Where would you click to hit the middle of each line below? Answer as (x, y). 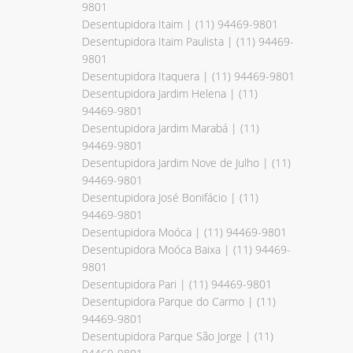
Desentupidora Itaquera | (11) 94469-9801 (188, 76)
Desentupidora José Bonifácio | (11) (170, 197)
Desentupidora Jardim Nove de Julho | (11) (186, 162)
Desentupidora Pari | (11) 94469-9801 (177, 284)
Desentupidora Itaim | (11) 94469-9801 (180, 24)
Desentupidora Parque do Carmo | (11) (179, 301)
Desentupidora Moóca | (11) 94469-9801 (184, 232)
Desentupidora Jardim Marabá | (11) (171, 128)
